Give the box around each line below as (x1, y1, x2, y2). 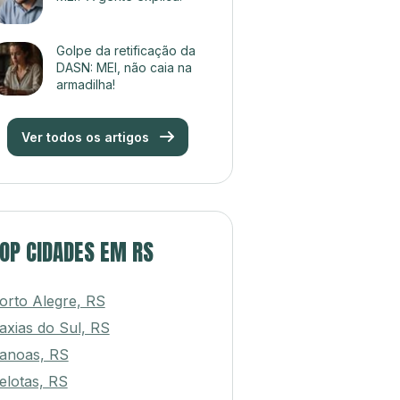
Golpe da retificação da (55, 43, 196, 58)
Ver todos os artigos (21, 129, 153, 145)
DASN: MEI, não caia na (55, 60, 192, 75)
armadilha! (55, 77, 115, 92)
